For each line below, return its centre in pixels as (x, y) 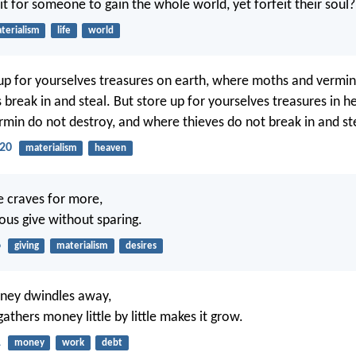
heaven (110, 149)
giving (26, 246)
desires (141, 246)
